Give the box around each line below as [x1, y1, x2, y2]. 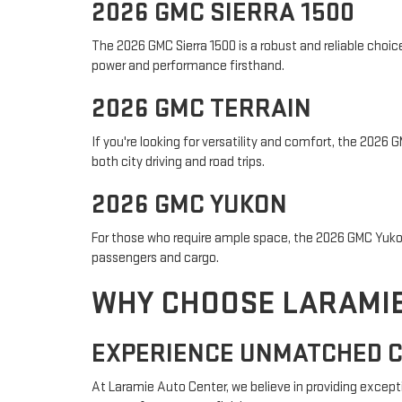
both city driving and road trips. [92, 153, 265, 170]
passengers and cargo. [92, 249, 219, 267]
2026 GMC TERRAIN [92, 92, 311, 125]
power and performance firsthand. [92, 57, 284, 74]
